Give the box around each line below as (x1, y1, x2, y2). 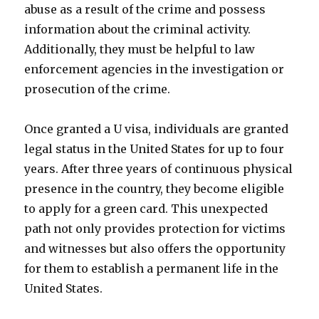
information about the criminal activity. (24, 22, 251, 36)
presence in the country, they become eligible (24, 182, 285, 196)
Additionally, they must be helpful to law (24, 42, 256, 56)
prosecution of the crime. (24, 82, 171, 96)
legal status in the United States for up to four (24, 142, 285, 156)
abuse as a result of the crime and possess (24, 2, 266, 16)
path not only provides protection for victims (24, 221, 286, 236)
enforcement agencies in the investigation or (24, 62, 285, 76)
